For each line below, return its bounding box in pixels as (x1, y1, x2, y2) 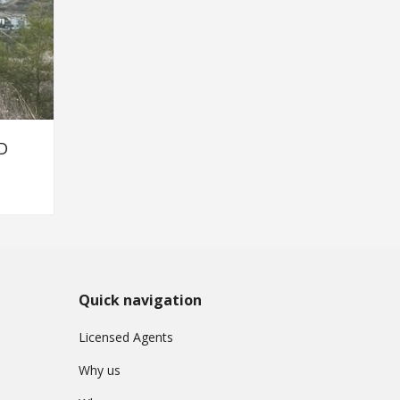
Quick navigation (79, 289, 202, 310)
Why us (79, 361, 121, 379)
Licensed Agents (79, 328, 173, 346)
